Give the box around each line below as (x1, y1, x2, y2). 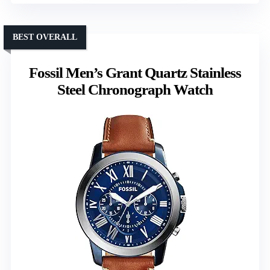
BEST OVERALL (13, 32, 77, 42)
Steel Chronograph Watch (57, 81, 213, 98)
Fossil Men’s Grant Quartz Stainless (29, 64, 241, 81)
